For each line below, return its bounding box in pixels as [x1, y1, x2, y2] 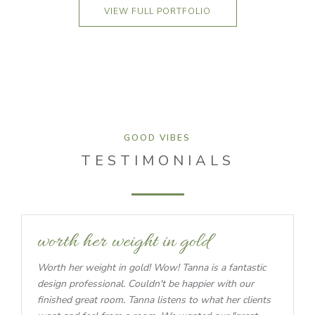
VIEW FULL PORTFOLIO [104, 6, 211, 18]
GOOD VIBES [124, 132, 191, 144]
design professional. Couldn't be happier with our [37, 277, 254, 291]
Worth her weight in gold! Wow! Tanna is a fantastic [37, 261, 266, 275]
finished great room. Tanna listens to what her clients [37, 293, 271, 307]
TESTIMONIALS [80, 151, 235, 171]
